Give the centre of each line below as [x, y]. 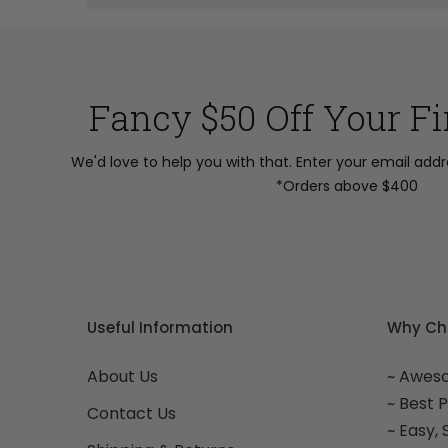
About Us [122, 376]
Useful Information [160, 327]
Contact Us [131, 413]
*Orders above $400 [347, 185]
